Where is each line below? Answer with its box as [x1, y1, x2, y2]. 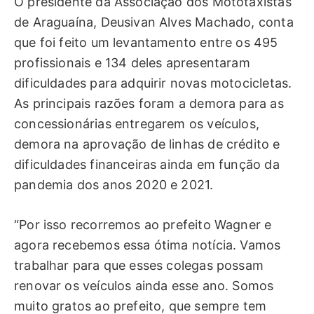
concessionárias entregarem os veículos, [14, 116, 260, 132]
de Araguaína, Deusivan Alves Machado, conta [14, 15, 294, 30]
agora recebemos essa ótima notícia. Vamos [14, 238, 281, 253]
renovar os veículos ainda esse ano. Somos [14, 278, 274, 294]
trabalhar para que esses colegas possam [14, 258, 264, 273]
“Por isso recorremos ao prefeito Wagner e [14, 217, 272, 233]
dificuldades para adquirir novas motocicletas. [14, 76, 292, 91]
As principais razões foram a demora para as [14, 96, 284, 111]
